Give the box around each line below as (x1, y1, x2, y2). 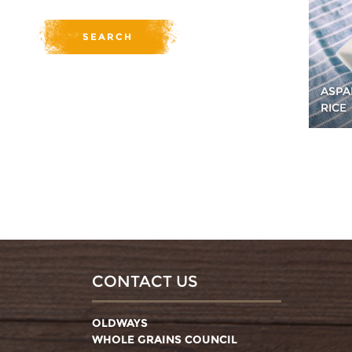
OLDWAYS (92, 315, 148, 330)
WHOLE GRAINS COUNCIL (92, 332, 237, 346)
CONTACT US (92, 271, 198, 291)
